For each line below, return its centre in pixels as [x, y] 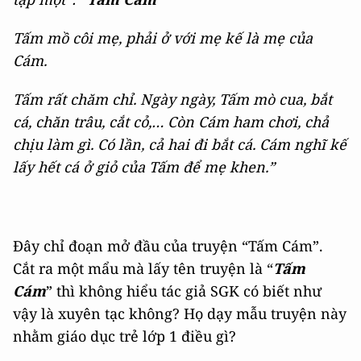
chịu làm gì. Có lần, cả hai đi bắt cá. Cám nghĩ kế [180, 145]
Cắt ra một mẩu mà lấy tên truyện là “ [143, 269]
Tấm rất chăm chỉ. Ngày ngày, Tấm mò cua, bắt [172, 100]
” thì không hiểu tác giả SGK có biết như [184, 291]
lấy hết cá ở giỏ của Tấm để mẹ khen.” [144, 167]
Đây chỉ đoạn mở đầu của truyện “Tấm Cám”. [168, 246]
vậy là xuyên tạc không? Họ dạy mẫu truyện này [180, 314]
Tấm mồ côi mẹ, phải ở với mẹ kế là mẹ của [163, 38]
